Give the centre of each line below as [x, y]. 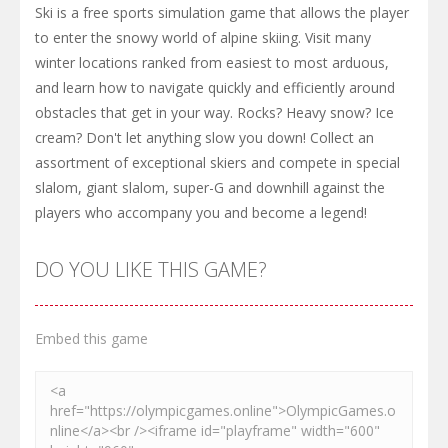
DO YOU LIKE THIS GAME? [151, 269]
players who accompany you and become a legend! [201, 212]
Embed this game [91, 338]
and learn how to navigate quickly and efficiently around [215, 87]
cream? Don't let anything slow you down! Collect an [204, 137]
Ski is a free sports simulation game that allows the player [222, 12]
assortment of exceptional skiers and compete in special [217, 162]
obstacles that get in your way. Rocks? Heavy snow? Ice [214, 112]
